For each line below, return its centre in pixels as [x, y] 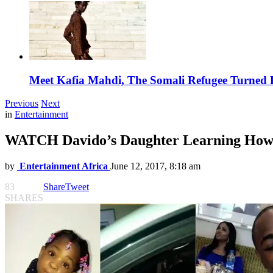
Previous [22, 104]
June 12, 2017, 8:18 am [155, 166]
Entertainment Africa [64, 166]
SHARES [24, 198]
